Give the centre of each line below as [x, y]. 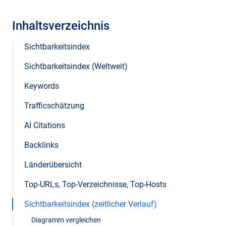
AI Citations [45, 125]
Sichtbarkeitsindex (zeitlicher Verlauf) [91, 204]
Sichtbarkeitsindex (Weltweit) [76, 66]
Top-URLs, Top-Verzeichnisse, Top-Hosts [95, 184]
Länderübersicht [53, 165]
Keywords [42, 86]
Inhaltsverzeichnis [61, 26]
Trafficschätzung [54, 106]
